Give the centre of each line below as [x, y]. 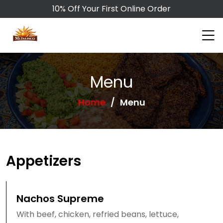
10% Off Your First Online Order [111, 9]
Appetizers [44, 161]
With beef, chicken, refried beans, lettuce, [98, 214]
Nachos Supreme [60, 199]
